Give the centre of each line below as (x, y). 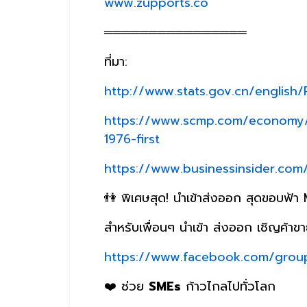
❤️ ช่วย (126, 287)
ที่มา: (116, 62)
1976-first (132, 139)
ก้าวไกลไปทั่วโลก (228, 287)
